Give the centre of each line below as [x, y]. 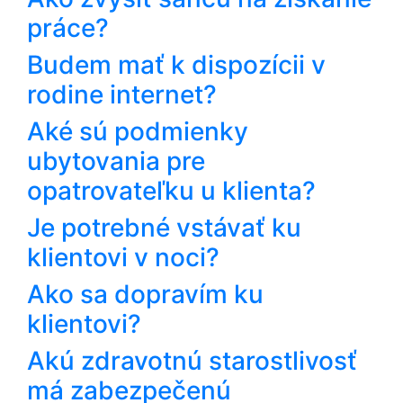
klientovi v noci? [123, 257]
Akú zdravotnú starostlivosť [192, 360]
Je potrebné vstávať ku [164, 227]
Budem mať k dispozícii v [176, 64]
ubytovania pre [116, 161]
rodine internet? [122, 94]
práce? [68, 27]
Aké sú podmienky [138, 131]
